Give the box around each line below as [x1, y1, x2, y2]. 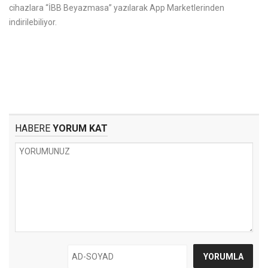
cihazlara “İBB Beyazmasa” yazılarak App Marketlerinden [9, 3, 224, 13]
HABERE [15, 123, 50, 134]
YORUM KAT [50, 123, 108, 134]
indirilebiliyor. [9, 17, 57, 27]
